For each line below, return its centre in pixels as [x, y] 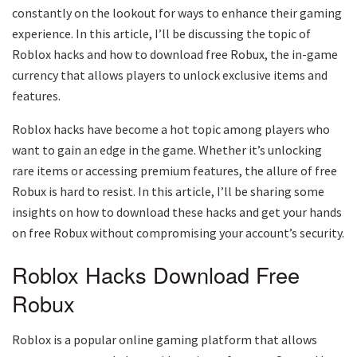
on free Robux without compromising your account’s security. [178, 232]
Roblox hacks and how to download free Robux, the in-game [175, 54]
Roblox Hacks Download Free [156, 275]
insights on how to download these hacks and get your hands [177, 212]
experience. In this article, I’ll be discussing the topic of [161, 33]
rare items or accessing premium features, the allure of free [175, 170]
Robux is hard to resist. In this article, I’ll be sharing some [168, 191]
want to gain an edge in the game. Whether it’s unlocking [167, 149]
